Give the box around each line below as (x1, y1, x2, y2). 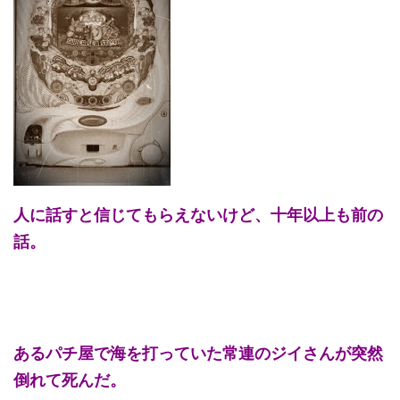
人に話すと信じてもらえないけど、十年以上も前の (13, 204, 383, 224)
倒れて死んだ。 (13, 370, 126, 389)
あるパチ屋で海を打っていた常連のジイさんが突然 (13, 343, 383, 362)
